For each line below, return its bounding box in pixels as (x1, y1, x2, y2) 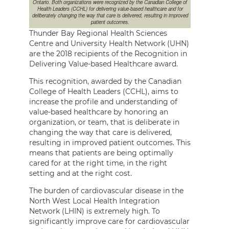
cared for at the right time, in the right (29, 158, 167, 168)
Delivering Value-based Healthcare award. (29, 59, 178, 68)
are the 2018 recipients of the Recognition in (29, 49, 187, 58)
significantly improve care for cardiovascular (29, 216, 190, 226)
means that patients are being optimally (29, 148, 173, 157)
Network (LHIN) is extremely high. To (29, 206, 160, 216)
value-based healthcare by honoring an (29, 107, 168, 117)
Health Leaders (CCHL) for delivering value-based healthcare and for (37, 5, 183, 12)
